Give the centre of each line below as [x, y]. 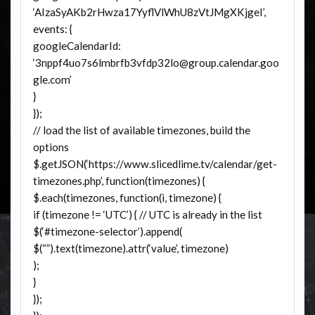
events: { [52, 29]
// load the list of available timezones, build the [141, 130]
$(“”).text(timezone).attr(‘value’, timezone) [130, 249]
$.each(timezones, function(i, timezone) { [127, 198]
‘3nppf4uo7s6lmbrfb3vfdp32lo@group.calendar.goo [156, 63]
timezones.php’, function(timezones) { [119, 181]
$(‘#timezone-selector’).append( [107, 232]
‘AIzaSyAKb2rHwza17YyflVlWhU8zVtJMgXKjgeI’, [149, 12]
